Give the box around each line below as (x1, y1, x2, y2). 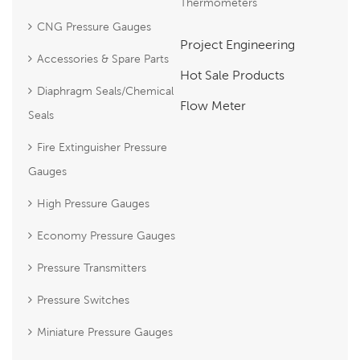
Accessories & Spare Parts (37, 51, 169, 65)
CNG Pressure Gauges (37, 19, 151, 33)
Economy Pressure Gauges (37, 228, 175, 242)
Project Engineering (180, 36, 295, 51)
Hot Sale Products (180, 67, 284, 82)
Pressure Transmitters (37, 260, 146, 274)
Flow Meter (180, 97, 246, 112)
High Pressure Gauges (37, 196, 149, 210)
